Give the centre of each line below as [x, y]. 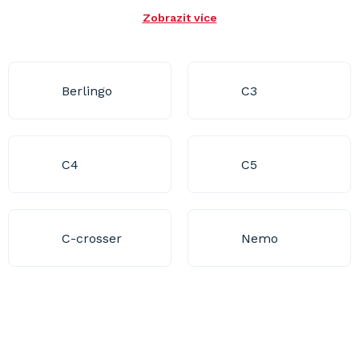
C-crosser [91, 238]
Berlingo [87, 91]
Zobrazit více [179, 18]
